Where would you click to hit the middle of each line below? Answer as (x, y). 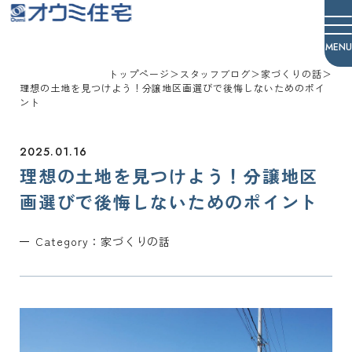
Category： (68, 241)
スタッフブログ (215, 73)
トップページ (139, 73)
